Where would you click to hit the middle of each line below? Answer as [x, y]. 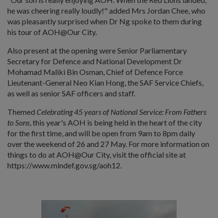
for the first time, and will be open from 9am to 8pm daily [101, 133]
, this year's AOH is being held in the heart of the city [116, 122]
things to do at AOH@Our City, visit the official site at [97, 154]
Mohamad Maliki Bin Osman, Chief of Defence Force [95, 72]
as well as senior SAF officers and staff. [71, 93]
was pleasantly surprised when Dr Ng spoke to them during [105, 21]
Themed [22, 111]
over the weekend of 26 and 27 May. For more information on [108, 144]
